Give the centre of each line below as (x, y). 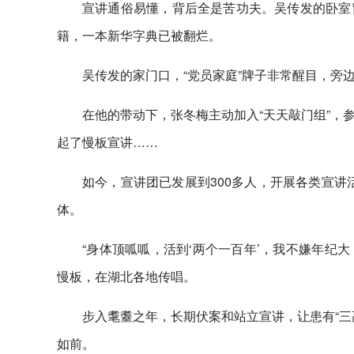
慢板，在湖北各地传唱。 (126, 276)
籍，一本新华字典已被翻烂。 (139, 35)
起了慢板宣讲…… (107, 142)
